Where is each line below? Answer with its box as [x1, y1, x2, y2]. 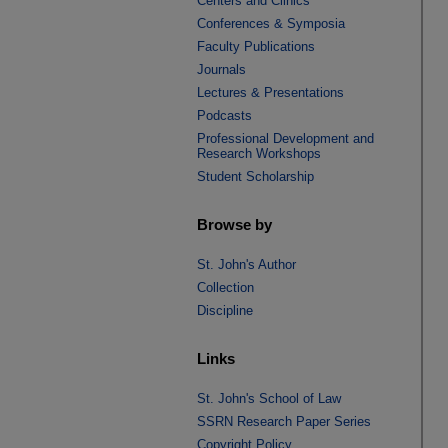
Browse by [197, 215, 272, 233]
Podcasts [197, 108, 252, 123]
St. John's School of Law [197, 391, 341, 406]
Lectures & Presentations [197, 85, 344, 100]
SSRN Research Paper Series [197, 414, 371, 429]
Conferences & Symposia [197, 16, 345, 31]
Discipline [197, 303, 253, 318]
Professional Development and [197, 131, 374, 146]
